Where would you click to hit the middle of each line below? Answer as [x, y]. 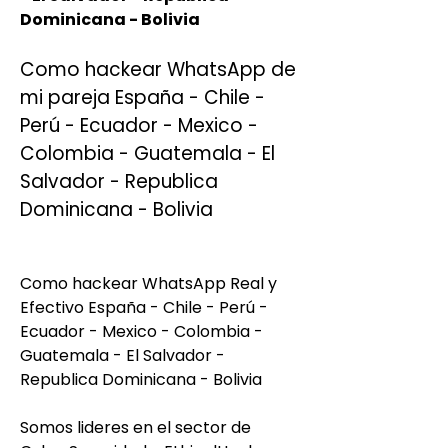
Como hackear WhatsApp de [158, 69]
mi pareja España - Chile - [142, 97]
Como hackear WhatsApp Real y [148, 283]
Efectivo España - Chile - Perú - [144, 307]
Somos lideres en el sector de [135, 427]
